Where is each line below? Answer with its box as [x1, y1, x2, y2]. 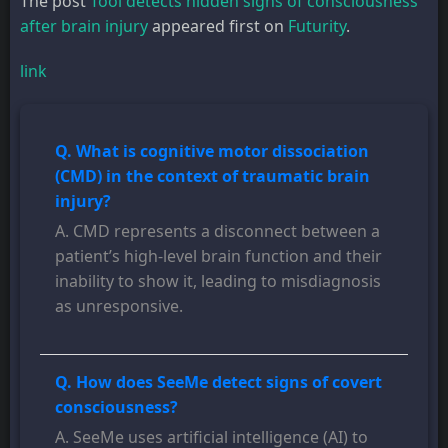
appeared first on [148, 15, 288, 38]
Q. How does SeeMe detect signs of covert [55, 371, 382, 394]
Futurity [288, 15, 346, 38]
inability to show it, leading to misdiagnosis [55, 270, 381, 293]
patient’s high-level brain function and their [55, 245, 382, 268]
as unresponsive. [55, 295, 183, 318]
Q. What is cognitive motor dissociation [55, 140, 369, 163]
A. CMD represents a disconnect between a [55, 220, 380, 243]
